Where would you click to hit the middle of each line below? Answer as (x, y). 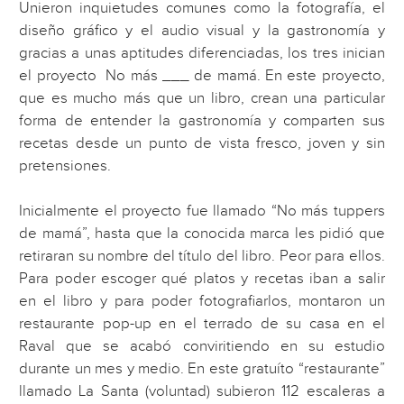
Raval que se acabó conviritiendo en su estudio (202, 347)
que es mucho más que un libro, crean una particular (202, 99)
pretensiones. (65, 166)
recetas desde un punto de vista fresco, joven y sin (202, 144)
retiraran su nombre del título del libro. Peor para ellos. (202, 257)
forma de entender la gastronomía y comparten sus (202, 121)
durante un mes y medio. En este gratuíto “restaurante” (202, 369)
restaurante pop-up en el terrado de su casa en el (202, 324)
